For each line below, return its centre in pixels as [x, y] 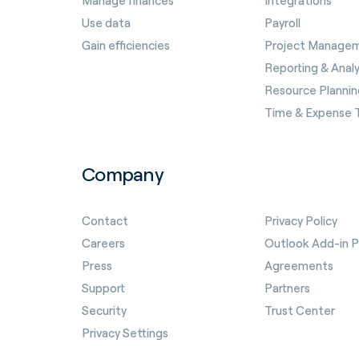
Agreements [299, 266]
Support [103, 288]
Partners [287, 288]
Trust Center [300, 311]
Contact [105, 221]
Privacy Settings [125, 333]
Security [104, 311]
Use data [106, 23]
